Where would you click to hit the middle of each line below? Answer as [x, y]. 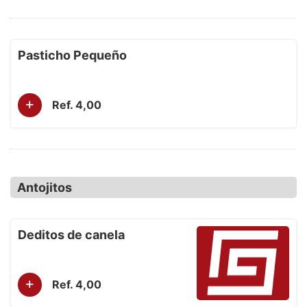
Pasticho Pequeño [72, 55]
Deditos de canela [71, 235]
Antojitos [45, 187]
